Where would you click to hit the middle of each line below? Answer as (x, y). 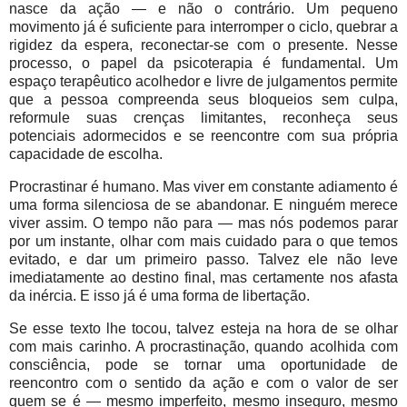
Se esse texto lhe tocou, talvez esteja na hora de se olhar (203, 328)
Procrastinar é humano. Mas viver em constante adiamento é (203, 186)
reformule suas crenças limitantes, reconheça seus (203, 117)
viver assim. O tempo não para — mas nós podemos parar (203, 223)
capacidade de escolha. (86, 154)
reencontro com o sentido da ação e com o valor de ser (203, 382)
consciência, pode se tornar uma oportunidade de (203, 364)
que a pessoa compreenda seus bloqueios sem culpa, (203, 99)
